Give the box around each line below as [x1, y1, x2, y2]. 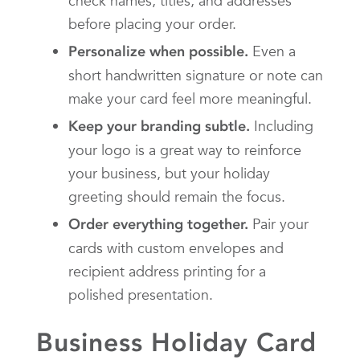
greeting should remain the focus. [68, 186, 285, 206]
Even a [248, 41, 296, 60]
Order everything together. [68, 215, 248, 233]
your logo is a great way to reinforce [68, 140, 301, 159]
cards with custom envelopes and [68, 238, 284, 257]
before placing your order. [68, 14, 236, 33]
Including [250, 116, 313, 135]
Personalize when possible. [68, 42, 248, 60]
